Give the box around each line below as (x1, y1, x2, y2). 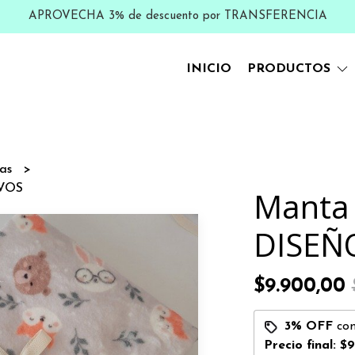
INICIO (186, 62, 231, 75)
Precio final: (263, 339, 340, 352)
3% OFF (284, 320, 333, 333)
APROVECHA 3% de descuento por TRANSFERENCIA (28, 10, 327, 22)
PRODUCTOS (247, 62, 334, 75)
